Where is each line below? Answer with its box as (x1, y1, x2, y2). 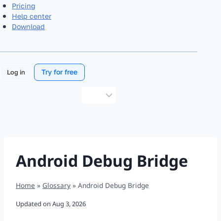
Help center (12, 11, 51, 20)
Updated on (16, 199, 51, 209)
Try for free (41, 68, 77, 76)
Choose (81, 88, 103, 96)
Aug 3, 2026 (52, 199, 86, 209)
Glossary (42, 180, 71, 190)
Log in (6, 68, 25, 76)
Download (12, 22, 45, 31)
